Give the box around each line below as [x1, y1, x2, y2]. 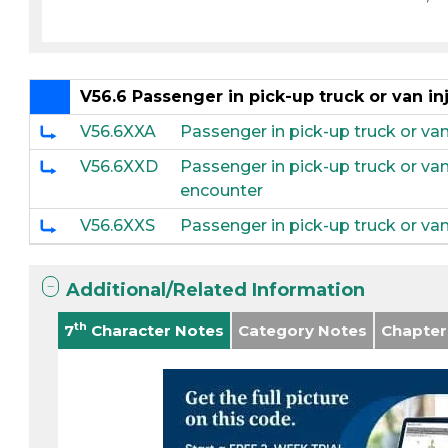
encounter [180, 181, 264, 200]
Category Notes [238, 321, 368, 340]
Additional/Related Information [66, 279, 366, 301]
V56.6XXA [80, 122, 157, 141]
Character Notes [87, 321, 225, 340]
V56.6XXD [80, 157, 159, 176]
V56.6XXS [80, 216, 156, 235]
